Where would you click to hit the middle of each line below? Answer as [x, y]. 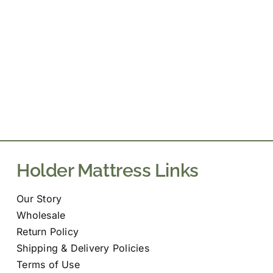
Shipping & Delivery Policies [83, 248]
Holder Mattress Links [108, 170]
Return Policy [48, 231]
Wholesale [41, 215]
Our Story [39, 198]
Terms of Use [48, 264]
